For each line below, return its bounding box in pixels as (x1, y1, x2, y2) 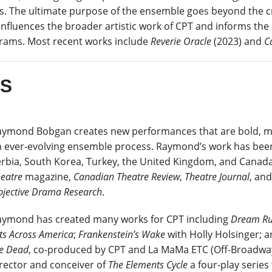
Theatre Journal (185, 169, 250, 183)
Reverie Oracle (151, 34, 211, 48)
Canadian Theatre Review (73, 169, 180, 183)
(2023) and (211, 34, 264, 48)
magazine (25, 169, 69, 183)
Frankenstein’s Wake (78, 227, 165, 241)
